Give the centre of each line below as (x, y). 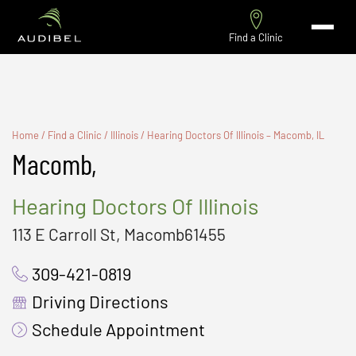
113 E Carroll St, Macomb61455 (119, 234)
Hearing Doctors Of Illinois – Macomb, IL (236, 135)
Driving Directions (100, 302)
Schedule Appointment (118, 329)
